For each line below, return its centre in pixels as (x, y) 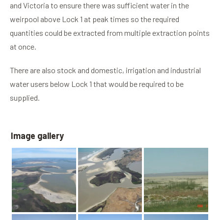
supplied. (25, 98)
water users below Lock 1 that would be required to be (97, 84)
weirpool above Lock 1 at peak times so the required (95, 19)
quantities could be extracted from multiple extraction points (110, 33)
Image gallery (37, 136)
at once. (23, 47)
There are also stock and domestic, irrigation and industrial (105, 70)
